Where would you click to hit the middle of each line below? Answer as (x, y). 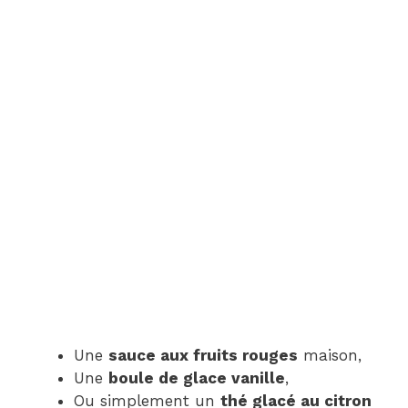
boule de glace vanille (197, 378)
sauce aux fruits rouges (203, 356)
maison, (330, 356)
